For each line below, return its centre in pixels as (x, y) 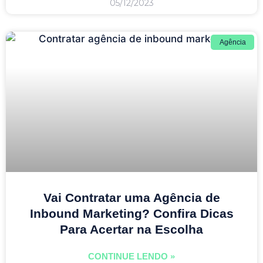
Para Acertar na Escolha (131, 229)
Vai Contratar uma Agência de (131, 197)
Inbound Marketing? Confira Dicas (131, 213)
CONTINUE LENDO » (131, 256)
